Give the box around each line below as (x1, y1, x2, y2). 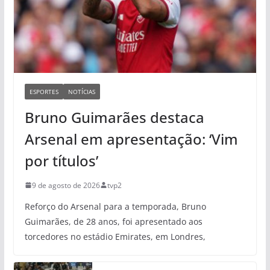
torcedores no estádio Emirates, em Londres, (24, 230, 206, 242)
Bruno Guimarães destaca (24, 107, 204, 127)
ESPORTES (29, 87, 58, 96)
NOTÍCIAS (67, 87, 95, 96)
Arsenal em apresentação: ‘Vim (24, 128, 238, 149)
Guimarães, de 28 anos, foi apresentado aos (24, 215, 202, 227)
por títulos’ (24, 150, 98, 171)
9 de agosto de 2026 (31, 180, 100, 190)
